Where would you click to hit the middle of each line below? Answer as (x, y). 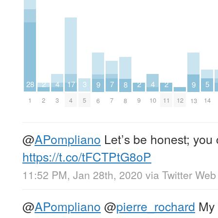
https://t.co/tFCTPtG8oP (87, 156)
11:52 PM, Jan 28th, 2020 (82, 174)
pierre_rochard (156, 206)
